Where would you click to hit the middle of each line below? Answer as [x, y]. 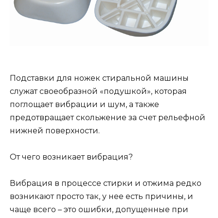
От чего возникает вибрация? [71, 157]
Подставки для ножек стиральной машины [99, 78]
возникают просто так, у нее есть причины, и [101, 196]
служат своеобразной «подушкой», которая [98, 91]
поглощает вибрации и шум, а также [84, 104]
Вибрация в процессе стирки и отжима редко [106, 183]
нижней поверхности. [55, 130]
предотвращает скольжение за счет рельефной [108, 117]
